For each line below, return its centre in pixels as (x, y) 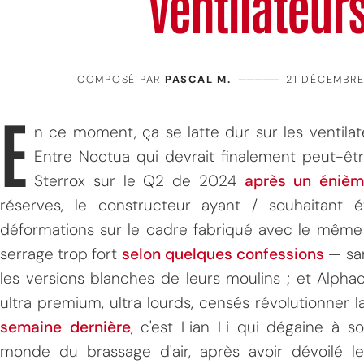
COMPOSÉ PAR (121, 79)
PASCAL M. (198, 79)
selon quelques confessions (223, 254)
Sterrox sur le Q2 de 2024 (139, 181)
